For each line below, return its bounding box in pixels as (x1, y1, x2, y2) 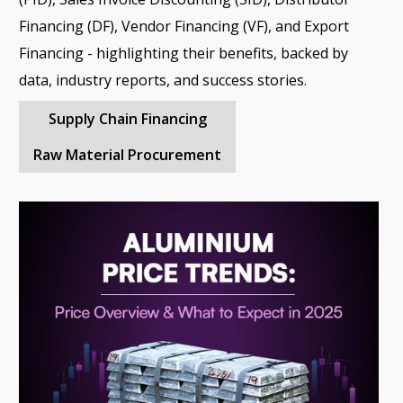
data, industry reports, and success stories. (19, 69, 307, 90)
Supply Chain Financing (48, 108, 207, 129)
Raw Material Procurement (33, 144, 221, 165)
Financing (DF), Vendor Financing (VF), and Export (19, 15, 349, 36)
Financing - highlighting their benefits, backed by (19, 42, 348, 63)
